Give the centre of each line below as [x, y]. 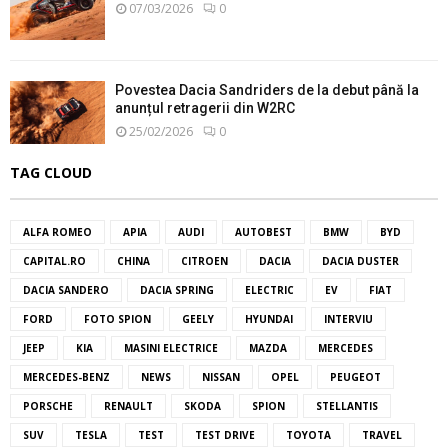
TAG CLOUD [51, 172]
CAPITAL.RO [54, 260]
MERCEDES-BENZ [66, 376]
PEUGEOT [355, 376]
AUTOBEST [263, 231]
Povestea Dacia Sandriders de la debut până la [267, 89]
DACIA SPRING [177, 289]
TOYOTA [308, 434]
